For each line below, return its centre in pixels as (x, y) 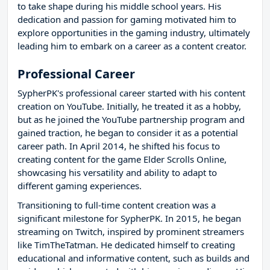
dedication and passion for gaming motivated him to (127, 20)
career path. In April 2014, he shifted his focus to (119, 146)
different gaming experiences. (80, 186)
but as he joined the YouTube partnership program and (131, 120)
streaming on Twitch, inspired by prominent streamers (131, 232)
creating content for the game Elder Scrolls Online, (122, 159)
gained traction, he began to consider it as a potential (128, 133)
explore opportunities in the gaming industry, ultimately (134, 33)
